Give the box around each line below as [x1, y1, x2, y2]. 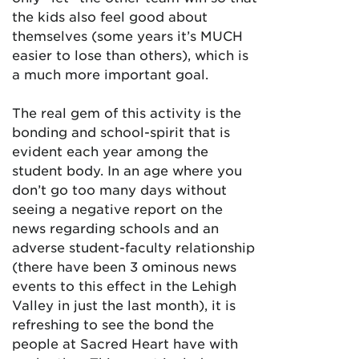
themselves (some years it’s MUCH [12, 27, 243, 43]
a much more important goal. [12, 66, 208, 82]
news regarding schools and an [12, 220, 219, 236]
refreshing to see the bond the [12, 316, 214, 332]
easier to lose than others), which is [12, 46, 248, 63]
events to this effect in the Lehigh [12, 277, 236, 293]
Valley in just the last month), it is [12, 296, 236, 313]
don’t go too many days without [12, 181, 227, 197]
